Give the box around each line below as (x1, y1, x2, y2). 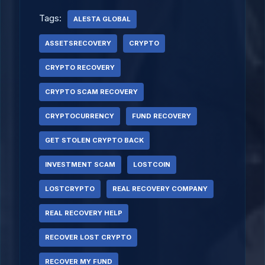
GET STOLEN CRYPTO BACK (45, 136, 144, 144)
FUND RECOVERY (132, 112, 191, 120)
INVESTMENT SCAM (45, 160, 115, 169)
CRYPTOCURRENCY (45, 112, 114, 120)
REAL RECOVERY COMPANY (112, 185, 208, 193)
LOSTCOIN (133, 160, 170, 169)
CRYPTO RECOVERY (45, 63, 115, 72)
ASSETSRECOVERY (45, 39, 111, 47)
